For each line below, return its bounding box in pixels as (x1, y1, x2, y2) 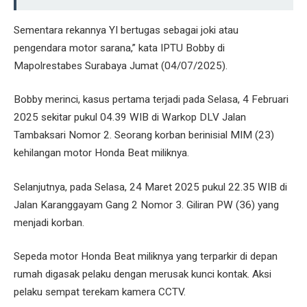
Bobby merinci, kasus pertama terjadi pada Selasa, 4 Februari (14, 93, 288, 106)
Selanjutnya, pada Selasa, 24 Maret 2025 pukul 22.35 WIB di (14, 180, 287, 193)
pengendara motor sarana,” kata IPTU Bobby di (14, 41, 225, 54)
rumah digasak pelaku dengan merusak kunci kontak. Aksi (14, 268, 271, 281)
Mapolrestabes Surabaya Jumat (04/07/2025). (14, 59, 228, 72)
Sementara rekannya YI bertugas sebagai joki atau (14, 23, 238, 36)
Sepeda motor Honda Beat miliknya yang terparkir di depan (14, 250, 278, 263)
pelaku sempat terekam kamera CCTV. (14, 286, 186, 299)
